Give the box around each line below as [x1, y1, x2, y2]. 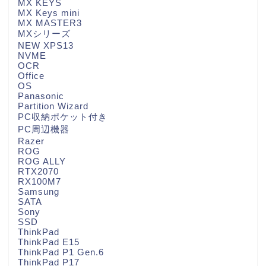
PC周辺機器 [18, 124, 69, 135]
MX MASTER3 [18, 18, 82, 28]
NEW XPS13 [18, 40, 74, 51]
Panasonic [18, 91, 64, 102]
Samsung [18, 186, 59, 197]
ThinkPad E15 [18, 237, 80, 248]
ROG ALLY [18, 156, 66, 167]
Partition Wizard [18, 101, 88, 112]
